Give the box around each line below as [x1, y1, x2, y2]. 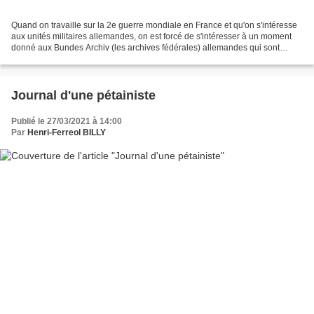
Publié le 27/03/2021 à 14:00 [11, 116, 122, 127]
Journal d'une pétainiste [11, 88, 156, 103]
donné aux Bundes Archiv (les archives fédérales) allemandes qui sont [11, 43, 280, 53]
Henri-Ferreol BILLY [27, 128, 106, 138]
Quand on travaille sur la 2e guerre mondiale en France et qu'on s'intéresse [11, 20, 297, 31]
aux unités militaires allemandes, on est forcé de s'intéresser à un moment [11, 32, 292, 42]
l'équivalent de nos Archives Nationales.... [11, 54, 170, 64]
